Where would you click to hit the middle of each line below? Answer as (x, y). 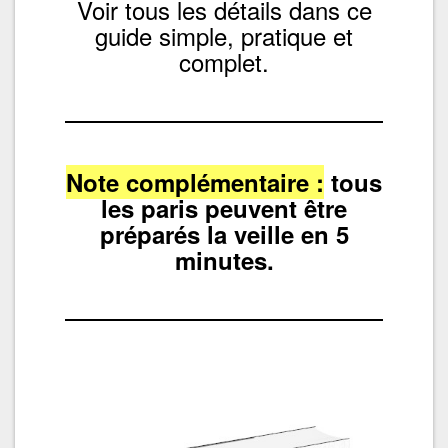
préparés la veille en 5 (224, 233)
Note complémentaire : (195, 181)
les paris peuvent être (224, 207)
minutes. (224, 259)
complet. (224, 61)
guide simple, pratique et (224, 35)
